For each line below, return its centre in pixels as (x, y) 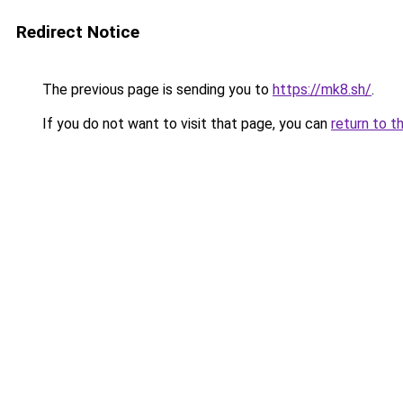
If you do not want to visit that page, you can (185, 124)
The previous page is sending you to (156, 90)
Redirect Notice (78, 32)
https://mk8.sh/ (322, 90)
